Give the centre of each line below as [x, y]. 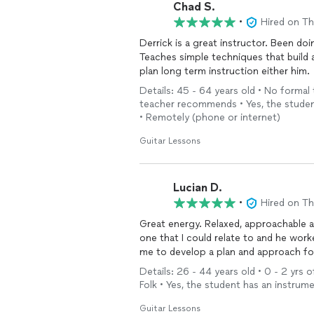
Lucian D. [198, 187]
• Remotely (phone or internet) [210, 117]
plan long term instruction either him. [225, 71]
